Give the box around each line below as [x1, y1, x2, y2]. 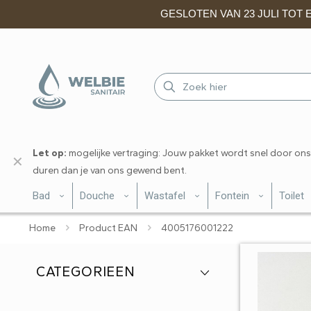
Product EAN [79, 222, 137, 234]
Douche [80, 190, 115, 202]
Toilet [279, 190, 304, 202]
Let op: [33, 147, 67, 159]
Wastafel [144, 190, 185, 202]
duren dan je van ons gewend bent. [33, 165, 187, 176]
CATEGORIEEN [36, 263, 135, 280]
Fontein [215, 190, 249, 202]
